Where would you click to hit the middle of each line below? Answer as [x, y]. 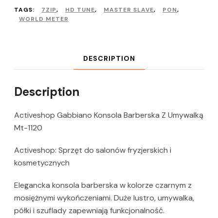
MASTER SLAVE [129, 10]
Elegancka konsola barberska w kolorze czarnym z [103, 185]
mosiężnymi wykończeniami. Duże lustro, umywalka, [104, 198]
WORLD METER [44, 19]
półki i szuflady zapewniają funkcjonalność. [89, 211]
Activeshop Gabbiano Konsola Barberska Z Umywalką [109, 115]
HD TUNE [80, 10]
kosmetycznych [42, 163]
